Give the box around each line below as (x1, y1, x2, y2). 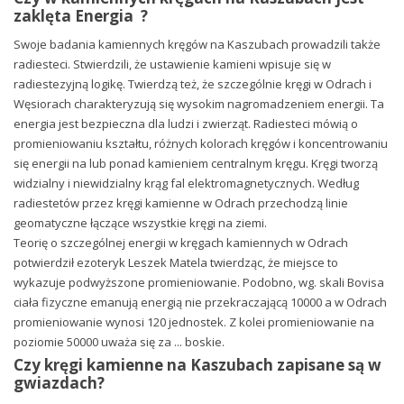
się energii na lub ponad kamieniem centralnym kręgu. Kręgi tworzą (14, 155, 378, 172)
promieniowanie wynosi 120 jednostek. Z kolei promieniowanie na (14, 314, 374, 331)
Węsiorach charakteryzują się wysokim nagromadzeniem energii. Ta (14, 96, 384, 113)
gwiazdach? (14, 372, 105, 394)
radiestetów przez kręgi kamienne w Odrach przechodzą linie (14, 195, 348, 212)
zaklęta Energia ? (14, 5, 148, 27)
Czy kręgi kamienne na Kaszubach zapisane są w (14, 354, 381, 376)
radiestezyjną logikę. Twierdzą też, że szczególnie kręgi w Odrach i (14, 76, 372, 93)
